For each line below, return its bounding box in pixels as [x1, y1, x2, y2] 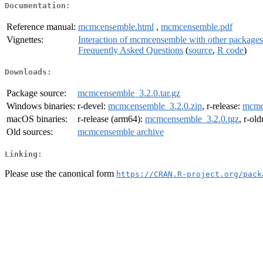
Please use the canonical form [5, 168, 116, 178]
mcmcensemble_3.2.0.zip [108, 101, 202, 112]
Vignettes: [6, 34, 43, 45]
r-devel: [77, 101, 108, 112]
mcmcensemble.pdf [161, 21, 232, 32]
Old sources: [6, 127, 53, 137]
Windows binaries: [6, 101, 75, 112]
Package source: [6, 88, 66, 99]
